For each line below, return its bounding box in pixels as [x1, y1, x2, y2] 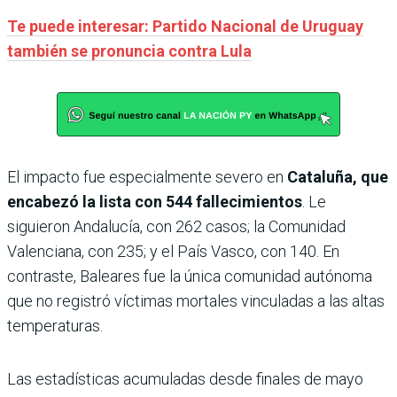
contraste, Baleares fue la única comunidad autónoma [7, 267, 372, 286]
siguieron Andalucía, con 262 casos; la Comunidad [7, 217, 346, 237]
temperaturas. [7, 316, 103, 336]
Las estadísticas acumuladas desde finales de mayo [7, 370, 363, 389]
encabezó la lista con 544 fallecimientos [7, 192, 302, 212]
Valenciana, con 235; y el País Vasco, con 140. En [7, 242, 339, 261]
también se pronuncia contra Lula [7, 42, 252, 61]
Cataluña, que [284, 167, 388, 187]
